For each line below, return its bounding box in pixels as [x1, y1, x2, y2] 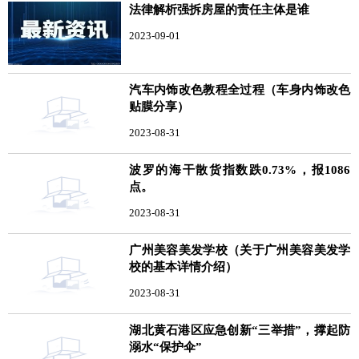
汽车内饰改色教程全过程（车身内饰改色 [129, 83, 351, 96]
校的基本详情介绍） [129, 260, 238, 273]
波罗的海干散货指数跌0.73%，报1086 [129, 163, 351, 176]
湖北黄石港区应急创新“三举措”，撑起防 [129, 323, 351, 337]
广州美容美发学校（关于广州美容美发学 [129, 243, 351, 256]
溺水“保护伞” [129, 340, 203, 353]
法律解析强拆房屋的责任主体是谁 [129, 2, 310, 16]
